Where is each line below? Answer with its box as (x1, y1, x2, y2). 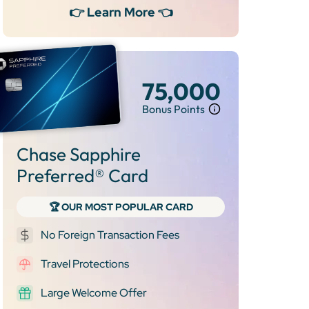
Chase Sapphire (17, 142, 141, 166)
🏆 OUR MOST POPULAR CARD (48, 200, 193, 213)
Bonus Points (142, 101, 206, 116)
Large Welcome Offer (41, 285, 147, 300)
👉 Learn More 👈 (68, 3, 173, 20)
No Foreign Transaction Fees (41, 227, 179, 242)
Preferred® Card (17, 163, 148, 187)
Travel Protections (41, 256, 129, 271)
